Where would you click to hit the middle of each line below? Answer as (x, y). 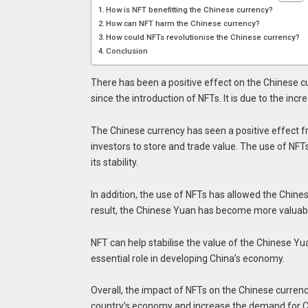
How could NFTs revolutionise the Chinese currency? (203, 37)
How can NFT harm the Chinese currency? (183, 24)
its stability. (114, 163)
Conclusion (127, 51)
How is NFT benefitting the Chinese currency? (190, 10)
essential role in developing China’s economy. (187, 258)
